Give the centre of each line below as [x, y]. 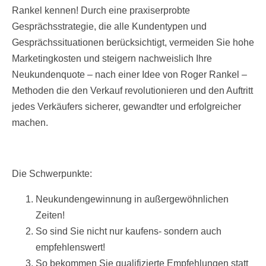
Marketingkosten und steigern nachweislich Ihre [112, 59]
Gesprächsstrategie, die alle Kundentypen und [109, 27]
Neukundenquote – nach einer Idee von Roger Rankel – [129, 75]
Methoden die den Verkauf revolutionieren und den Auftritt [132, 91]
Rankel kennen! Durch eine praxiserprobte [101, 11]
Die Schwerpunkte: [52, 174]
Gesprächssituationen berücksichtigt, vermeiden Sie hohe [133, 43]
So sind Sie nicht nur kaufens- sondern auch [129, 232]
